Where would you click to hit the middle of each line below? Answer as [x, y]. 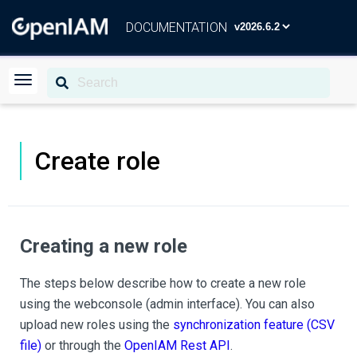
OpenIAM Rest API [177, 345]
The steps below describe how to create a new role [163, 283]
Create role [97, 161]
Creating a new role [104, 246]
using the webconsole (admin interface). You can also [167, 304]
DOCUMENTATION [177, 27]
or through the [83, 345]
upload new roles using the [96, 325]
